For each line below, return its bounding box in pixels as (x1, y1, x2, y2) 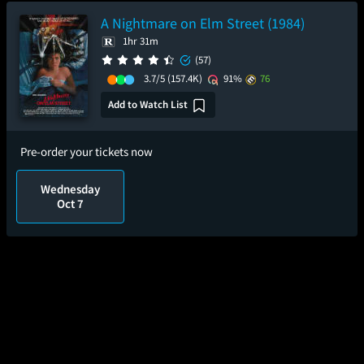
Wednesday (41, 181, 101, 197)
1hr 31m (123, 34, 158, 48)
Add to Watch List (108, 97, 188, 111)
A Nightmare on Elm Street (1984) (101, 14, 305, 32)
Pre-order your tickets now (20, 144, 153, 159)
